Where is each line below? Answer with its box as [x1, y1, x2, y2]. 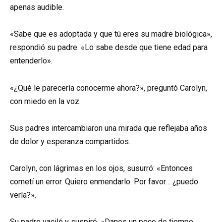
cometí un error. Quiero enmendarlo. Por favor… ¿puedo [10, 176, 198, 186]
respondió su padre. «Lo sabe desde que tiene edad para [10, 43, 208, 53]
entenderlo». [10, 56, 53, 66]
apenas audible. [10, 2, 64, 12]
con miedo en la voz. [10, 96, 81, 106]
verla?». [10, 190, 36, 200]
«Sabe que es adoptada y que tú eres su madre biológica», [10, 29, 212, 39]
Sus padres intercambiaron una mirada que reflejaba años [10, 123, 207, 133]
